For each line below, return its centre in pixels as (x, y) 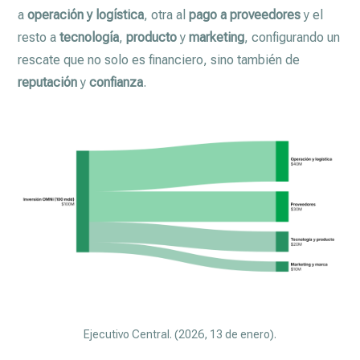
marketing (217, 37)
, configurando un (292, 37)
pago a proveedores (245, 14)
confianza (117, 82)
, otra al (167, 14)
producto (152, 37)
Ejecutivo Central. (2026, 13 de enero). (180, 334)
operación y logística (86, 14)
